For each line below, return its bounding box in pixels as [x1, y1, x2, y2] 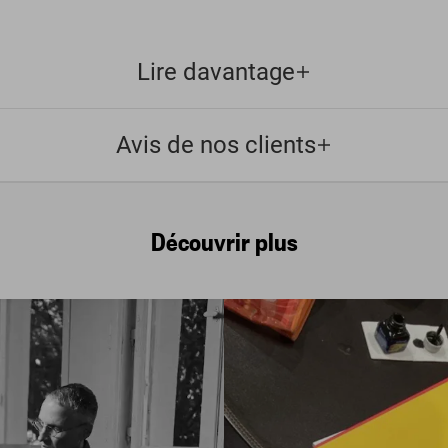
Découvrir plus [150, 224, 298, 257]
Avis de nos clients [116, 130, 316, 159]
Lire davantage [137, 57, 295, 86]
